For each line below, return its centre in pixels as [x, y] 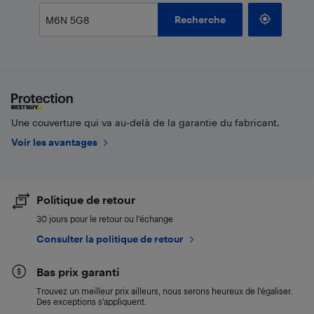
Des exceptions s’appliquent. [91, 301]
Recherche [200, 19]
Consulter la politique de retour [110, 239]
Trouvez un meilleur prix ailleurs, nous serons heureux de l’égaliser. [164, 291]
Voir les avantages [54, 142]
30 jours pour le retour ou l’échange [105, 219]
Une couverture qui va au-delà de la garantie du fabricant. [145, 122]
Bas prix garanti [78, 272]
